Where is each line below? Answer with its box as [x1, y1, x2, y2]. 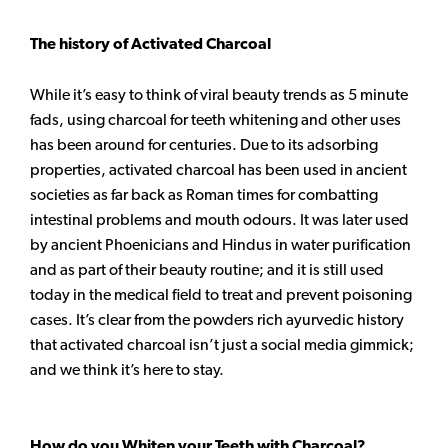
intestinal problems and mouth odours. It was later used [30, 210, 409, 230]
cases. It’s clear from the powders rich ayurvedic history [30, 310, 404, 330]
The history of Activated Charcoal [30, 34, 271, 54]
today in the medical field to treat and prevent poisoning [30, 285, 412, 305]
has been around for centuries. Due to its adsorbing [30, 135, 378, 155]
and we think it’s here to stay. [30, 360, 224, 380]
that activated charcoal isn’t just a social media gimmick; [30, 335, 414, 355]
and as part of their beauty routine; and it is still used [30, 260, 384, 280]
